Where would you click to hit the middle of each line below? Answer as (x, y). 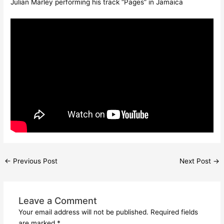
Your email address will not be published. (83, 212)
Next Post (196, 161)
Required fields (174, 212)
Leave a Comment (57, 200)
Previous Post (34, 161)
